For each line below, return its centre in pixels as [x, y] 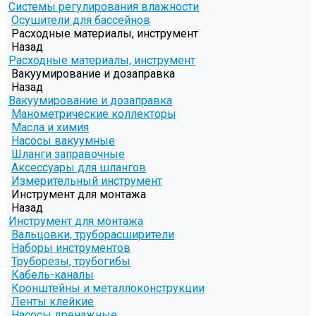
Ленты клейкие [53, 302]
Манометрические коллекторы [94, 114]
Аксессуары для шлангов [79, 168]
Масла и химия [50, 128]
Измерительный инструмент [87, 181]
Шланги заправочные [68, 154]
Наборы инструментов [71, 248]
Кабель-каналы [53, 275]
